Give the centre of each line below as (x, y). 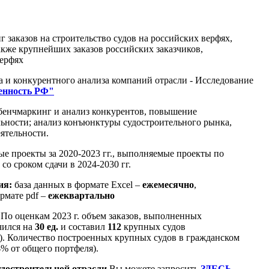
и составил (83, 226)
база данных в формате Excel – (78, 184)
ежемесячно (168, 184)
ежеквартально (81, 195)
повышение (173, 111)
